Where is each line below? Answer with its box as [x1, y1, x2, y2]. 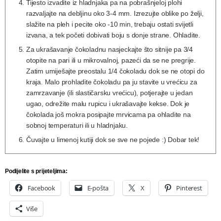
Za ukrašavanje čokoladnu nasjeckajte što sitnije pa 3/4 [26, 45, 193, 54]
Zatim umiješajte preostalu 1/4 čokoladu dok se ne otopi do [26, 67, 205, 75]
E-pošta [87, 184, 109, 193]
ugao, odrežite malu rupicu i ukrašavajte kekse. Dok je [26, 100, 190, 108]
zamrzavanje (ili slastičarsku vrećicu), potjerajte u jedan [26, 89, 193, 97]
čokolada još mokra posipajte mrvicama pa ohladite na [26, 110, 191, 119]
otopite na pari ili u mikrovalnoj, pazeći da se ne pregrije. [26, 56, 196, 65]
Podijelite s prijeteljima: [5, 168, 68, 175]
